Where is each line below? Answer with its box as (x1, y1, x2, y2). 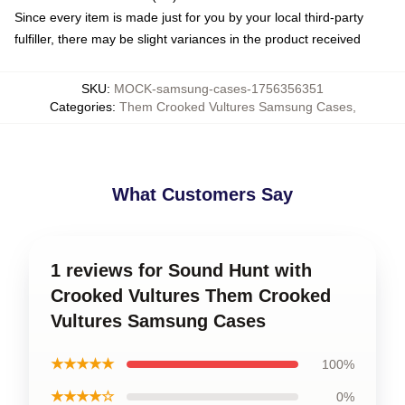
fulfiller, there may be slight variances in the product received (14, 32, 361, 46)
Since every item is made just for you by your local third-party (14, 10, 363, 24)
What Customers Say (112, 184, 293, 204)
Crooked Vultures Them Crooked (51, 286, 331, 306)
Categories (49, 99, 112, 114)
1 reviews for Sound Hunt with (51, 260, 312, 280)
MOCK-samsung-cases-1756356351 (114, 81, 324, 96)
